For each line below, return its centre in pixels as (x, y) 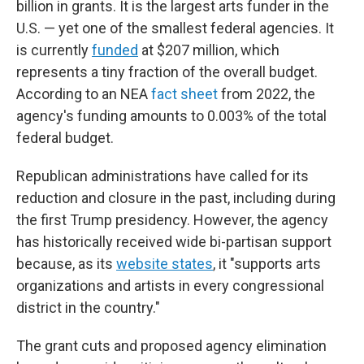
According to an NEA (84, 94)
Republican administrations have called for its (162, 176)
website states (165, 264)
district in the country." (88, 308)
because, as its (66, 264)
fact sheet (186, 94)
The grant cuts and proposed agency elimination (171, 346)
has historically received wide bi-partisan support (174, 242)
